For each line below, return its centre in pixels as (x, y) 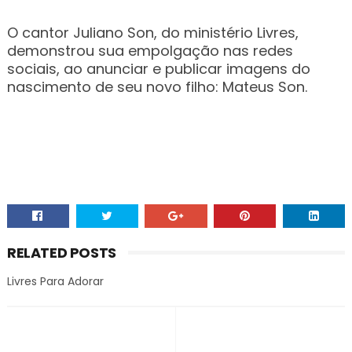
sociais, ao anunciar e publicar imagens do (158, 69)
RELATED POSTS (61, 253)
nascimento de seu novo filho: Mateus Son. (157, 87)
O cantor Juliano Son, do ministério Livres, (152, 33)
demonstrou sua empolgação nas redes (150, 51)
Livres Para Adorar (55, 281)
